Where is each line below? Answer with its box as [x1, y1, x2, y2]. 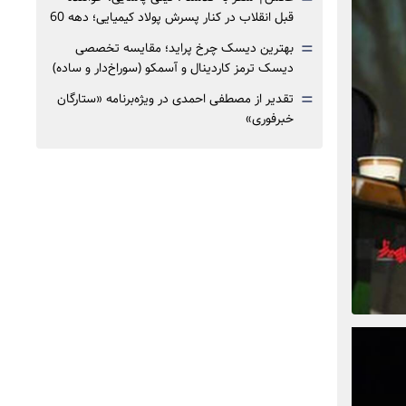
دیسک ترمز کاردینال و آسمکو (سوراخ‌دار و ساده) [53, 58, 294, 78]
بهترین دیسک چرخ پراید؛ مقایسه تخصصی [75, 38, 294, 58]
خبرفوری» [246, 109, 294, 129]
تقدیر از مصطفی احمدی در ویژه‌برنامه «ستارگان [57, 89, 294, 109]
